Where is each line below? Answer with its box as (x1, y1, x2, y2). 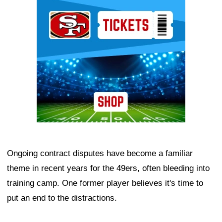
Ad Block (37, 1, 70, 11)
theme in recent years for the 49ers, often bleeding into (7, 164, 210, 173)
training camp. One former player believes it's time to (7, 178, 203, 188)
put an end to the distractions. (7, 193, 117, 203)
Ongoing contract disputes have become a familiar (7, 149, 193, 159)
